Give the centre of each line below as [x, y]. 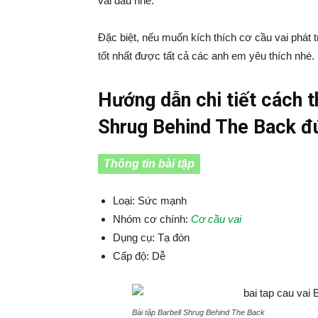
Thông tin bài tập [149, 163]
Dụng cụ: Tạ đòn [151, 237]
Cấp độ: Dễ [139, 256]
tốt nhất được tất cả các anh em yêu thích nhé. [206, 55]
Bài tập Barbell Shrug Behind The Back [198, 312]
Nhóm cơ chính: [152, 219]
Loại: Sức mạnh [150, 200]
